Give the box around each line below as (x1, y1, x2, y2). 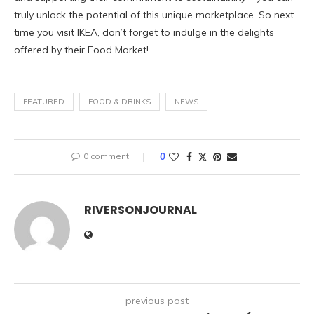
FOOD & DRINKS (88, 97, 151, 107)
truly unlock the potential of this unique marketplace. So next (14, 8, 294, 22)
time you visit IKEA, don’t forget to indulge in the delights (14, 26, 274, 39)
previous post (125, 294, 189, 308)
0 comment (83, 151, 129, 162)
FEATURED (23, 97, 64, 107)
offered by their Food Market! (14, 43, 149, 57)
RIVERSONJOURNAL (84, 202, 197, 219)
